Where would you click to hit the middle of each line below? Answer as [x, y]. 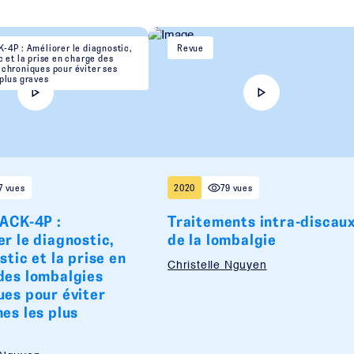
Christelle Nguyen [217, 265]
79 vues [237, 188]
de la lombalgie [222, 239]
